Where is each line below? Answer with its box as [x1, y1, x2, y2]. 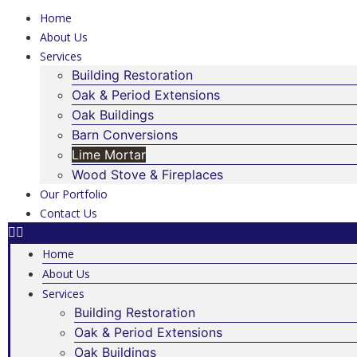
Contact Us [39, 206, 97, 221]
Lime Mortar [71, 147, 146, 163]
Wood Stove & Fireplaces [71, 167, 223, 182]
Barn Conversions [71, 127, 178, 143]
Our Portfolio [39, 186, 108, 202]
